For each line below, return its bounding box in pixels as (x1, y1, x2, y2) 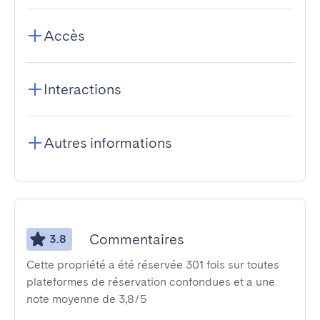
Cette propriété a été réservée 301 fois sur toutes (26, 258, 279, 271)
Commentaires (89, 231, 184, 248)
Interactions (44, 81, 121, 98)
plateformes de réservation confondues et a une (26, 275, 275, 289)
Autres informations (44, 134, 171, 151)
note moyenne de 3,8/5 (26, 292, 147, 306)
